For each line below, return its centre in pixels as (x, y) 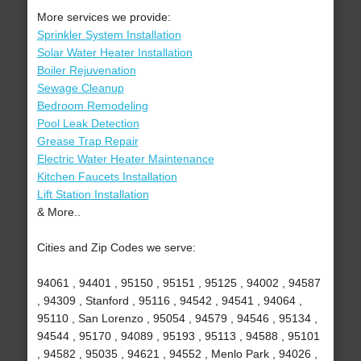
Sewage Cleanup (80, 88)
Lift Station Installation (93, 195)
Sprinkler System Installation (109, 35)
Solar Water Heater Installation (114, 53)
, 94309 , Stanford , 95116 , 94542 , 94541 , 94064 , (169, 301)
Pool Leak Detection (88, 124)
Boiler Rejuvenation (86, 71)
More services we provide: (104, 17)
